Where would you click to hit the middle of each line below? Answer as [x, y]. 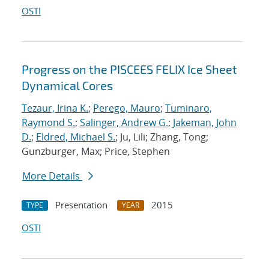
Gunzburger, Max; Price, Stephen [96, 152]
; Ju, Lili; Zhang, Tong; [162, 137]
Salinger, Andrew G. [124, 123]
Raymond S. [48, 123]
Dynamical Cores [67, 86]
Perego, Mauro [127, 108]
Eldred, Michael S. [76, 137]
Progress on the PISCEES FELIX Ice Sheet [129, 69]
